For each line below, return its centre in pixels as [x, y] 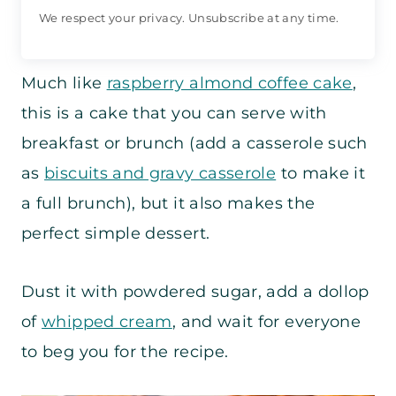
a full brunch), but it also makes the [168, 203]
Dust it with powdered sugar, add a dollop [195, 291]
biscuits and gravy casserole [160, 173]
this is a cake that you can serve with [174, 113]
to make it [321, 173]
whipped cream [107, 321]
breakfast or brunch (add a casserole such [194, 143]
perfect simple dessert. [116, 233]
